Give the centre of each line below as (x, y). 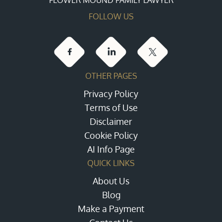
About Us (111, 181)
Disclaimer (111, 121)
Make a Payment (111, 208)
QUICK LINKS (111, 163)
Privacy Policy (111, 93)
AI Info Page (111, 149)
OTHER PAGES (111, 76)
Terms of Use (111, 107)
